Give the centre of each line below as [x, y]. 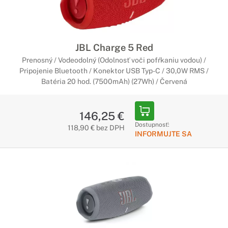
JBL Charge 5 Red [114, 47]
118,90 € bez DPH [96, 128]
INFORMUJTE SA [163, 134]
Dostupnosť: [152, 125]
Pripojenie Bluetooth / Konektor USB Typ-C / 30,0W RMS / [114, 71]
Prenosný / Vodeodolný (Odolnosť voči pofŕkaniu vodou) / [114, 60]
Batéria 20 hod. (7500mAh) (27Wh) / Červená [114, 81]
